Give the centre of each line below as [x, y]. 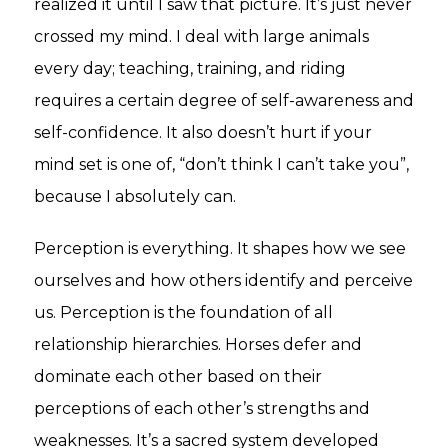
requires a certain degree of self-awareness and [224, 100]
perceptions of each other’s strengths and [202, 408]
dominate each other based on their [178, 376]
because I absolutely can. [135, 196]
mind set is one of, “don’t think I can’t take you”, [221, 164]
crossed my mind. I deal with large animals [201, 36]
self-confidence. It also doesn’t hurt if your [203, 132]
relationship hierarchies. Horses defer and [198, 344]
